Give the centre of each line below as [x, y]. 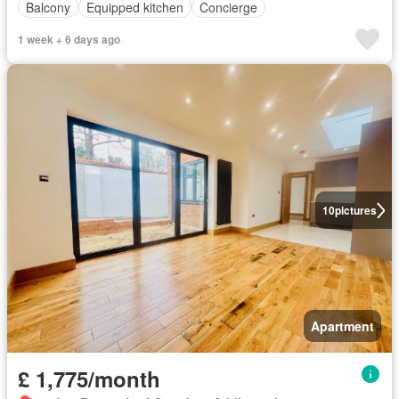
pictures [355, 210]
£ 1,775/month [89, 379]
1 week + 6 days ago [69, 39]
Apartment [342, 326]
